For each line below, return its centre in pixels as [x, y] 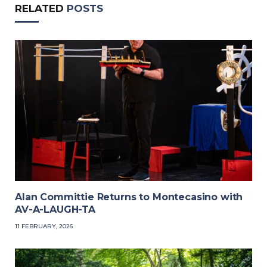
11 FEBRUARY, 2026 [44, 226]
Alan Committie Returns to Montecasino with [129, 197]
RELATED [41, 9]
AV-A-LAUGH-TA [55, 210]
